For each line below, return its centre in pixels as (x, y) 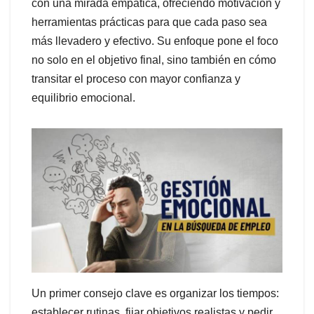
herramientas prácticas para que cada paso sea (149, 22)
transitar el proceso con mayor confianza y (136, 79)
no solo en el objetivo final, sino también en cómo (154, 60)
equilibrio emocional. (83, 98)
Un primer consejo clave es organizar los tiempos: (155, 293)
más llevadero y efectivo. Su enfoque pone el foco (155, 41)
